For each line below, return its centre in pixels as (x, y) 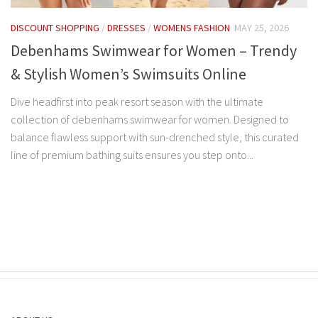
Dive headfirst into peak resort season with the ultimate (137, 101)
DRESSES (126, 27)
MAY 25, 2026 (262, 27)
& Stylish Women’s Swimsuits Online (128, 73)
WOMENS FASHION (192, 27)
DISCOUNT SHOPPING (55, 27)
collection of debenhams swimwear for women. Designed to (150, 119)
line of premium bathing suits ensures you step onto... (132, 154)
